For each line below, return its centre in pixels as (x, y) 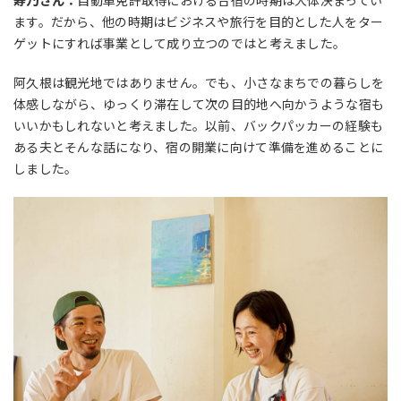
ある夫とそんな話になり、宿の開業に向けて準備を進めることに (199, 147)
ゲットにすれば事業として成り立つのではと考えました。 (180, 43)
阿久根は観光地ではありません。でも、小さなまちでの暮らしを (199, 83)
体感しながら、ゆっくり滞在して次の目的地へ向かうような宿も (199, 104)
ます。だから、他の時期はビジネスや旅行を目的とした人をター (199, 22)
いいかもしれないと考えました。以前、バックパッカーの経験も (199, 126)
